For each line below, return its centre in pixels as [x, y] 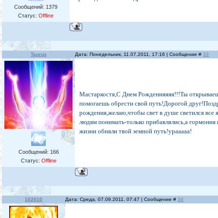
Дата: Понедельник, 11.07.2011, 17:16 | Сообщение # [139, 54]
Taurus [38, 54]
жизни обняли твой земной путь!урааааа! [136, 131]
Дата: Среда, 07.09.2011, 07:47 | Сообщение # [122, 200]
